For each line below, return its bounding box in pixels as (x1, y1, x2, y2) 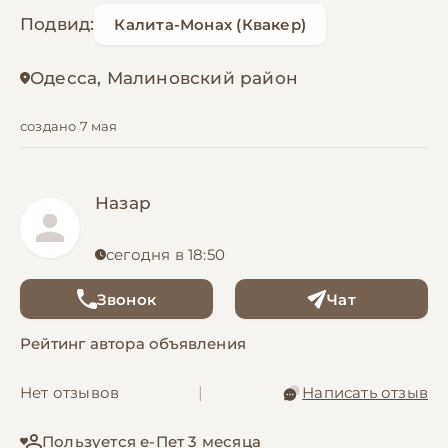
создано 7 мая (20, 118, 118, 135)
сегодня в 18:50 (106, 245, 225, 265)
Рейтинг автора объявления (20, 334, 246, 354)
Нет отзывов (20, 383, 120, 403)
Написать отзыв (302, 383, 428, 403)
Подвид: (20, 14, 95, 35)
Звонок (96, 289, 157, 309)
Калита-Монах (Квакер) (114, 14, 307, 34)
